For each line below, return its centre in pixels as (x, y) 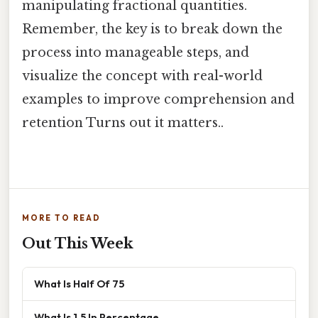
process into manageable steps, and (136, 53)
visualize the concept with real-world (142, 76)
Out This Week (78, 243)
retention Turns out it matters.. (123, 123)
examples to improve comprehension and (158, 100)
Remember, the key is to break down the (152, 29)
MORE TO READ (61, 218)
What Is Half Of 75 (79, 283)
